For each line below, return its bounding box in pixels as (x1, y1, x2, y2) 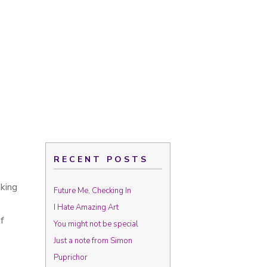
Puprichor (54, 252, 88, 263)
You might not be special (54, 219, 138, 229)
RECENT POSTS (54, 154, 148, 165)
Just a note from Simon (54, 235, 132, 246)
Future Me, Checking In (54, 185, 131, 196)
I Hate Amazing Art (54, 202, 119, 213)
